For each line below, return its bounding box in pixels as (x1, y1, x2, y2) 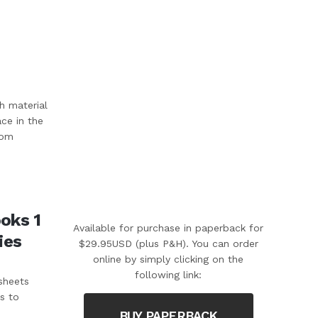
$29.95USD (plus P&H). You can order (78, 237, 258, 249)
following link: (135, 268, 202, 280)
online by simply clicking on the (93, 253, 244, 265)
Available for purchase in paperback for (73, 221, 264, 234)
